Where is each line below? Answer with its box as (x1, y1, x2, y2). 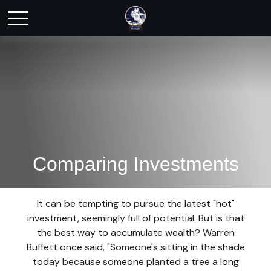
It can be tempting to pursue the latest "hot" (36, 197, 235, 210)
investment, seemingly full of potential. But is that (27, 212, 244, 224)
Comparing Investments (32, 153, 239, 175)
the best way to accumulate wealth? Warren (36, 226, 235, 239)
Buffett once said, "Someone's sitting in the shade (26, 241, 245, 253)
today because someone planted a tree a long (32, 255, 239, 268)
